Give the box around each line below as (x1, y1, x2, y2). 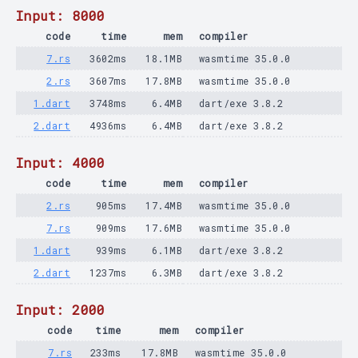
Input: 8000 (16, 7, 105, 24)
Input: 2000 (16, 301, 105, 318)
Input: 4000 (16, 154, 105, 171)
